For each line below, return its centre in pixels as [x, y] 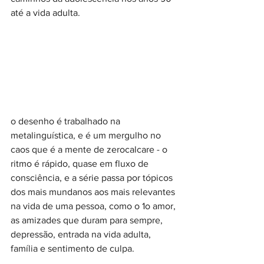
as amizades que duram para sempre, [88, 220]
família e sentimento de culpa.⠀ [76, 248]
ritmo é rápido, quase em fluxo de [81, 163]
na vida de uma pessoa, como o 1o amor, [94, 206]
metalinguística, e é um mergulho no [87, 135]
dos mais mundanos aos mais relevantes [94, 192]
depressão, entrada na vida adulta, [82, 234]
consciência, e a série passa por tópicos [93, 177]
